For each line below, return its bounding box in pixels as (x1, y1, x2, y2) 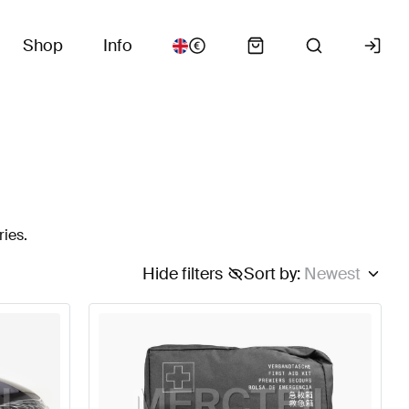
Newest (303, 263, 361, 285)
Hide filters (142, 263, 223, 285)
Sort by (243, 263, 297, 285)
